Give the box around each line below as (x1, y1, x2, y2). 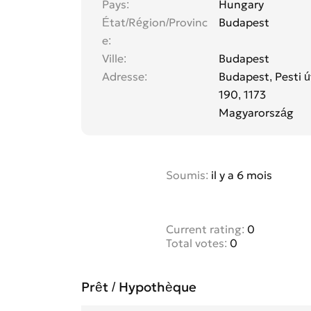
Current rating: (166, 222, 244, 237)
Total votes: (166, 236, 227, 251)
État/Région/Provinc (102, 15, 208, 30)
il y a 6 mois (208, 168, 272, 183)
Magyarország (219, 106, 294, 120)
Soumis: (166, 168, 208, 183)
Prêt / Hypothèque (81, 279, 196, 296)
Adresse (102, 69, 144, 84)
